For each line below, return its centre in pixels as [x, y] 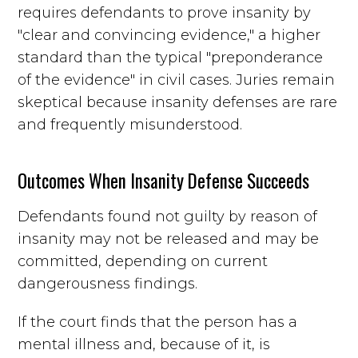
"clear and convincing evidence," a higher [169, 35]
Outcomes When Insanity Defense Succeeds [164, 180]
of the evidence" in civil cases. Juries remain [177, 80]
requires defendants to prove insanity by [165, 12]
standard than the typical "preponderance [171, 57]
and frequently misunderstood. [130, 124]
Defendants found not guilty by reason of [168, 216]
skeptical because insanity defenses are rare [178, 102]
